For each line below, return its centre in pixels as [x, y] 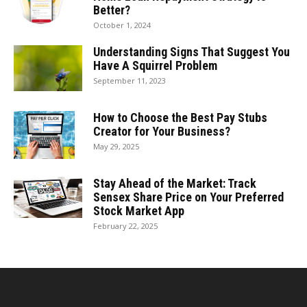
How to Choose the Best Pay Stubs [180, 118]
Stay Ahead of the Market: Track [175, 183]
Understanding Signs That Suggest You [192, 52]
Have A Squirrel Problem [155, 65]
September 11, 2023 [130, 81]
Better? [112, 10]
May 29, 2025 [116, 146]
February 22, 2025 [125, 226]
